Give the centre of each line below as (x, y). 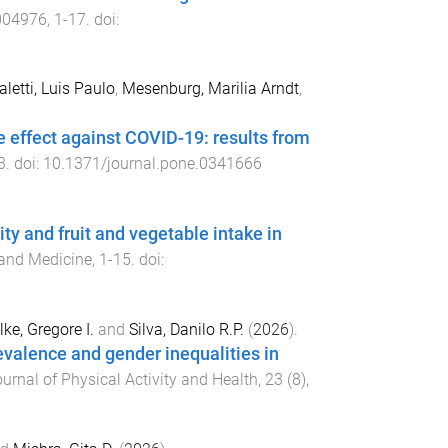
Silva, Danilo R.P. (186, 329)
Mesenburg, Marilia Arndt (210, 89)
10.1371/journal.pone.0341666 (152, 164)
